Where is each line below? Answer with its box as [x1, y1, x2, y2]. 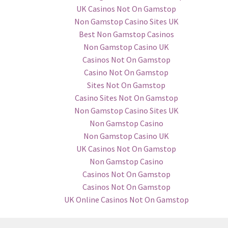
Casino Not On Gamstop [84, 67, 168, 78]
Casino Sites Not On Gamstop [74, 93, 178, 103]
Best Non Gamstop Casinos [78, 29, 174, 40]
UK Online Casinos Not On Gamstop [64, 194, 189, 205]
